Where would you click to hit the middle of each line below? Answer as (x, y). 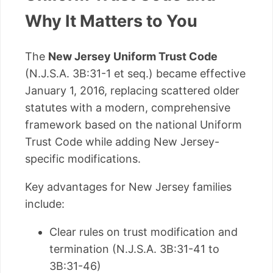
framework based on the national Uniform (133, 124)
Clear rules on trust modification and (144, 232)
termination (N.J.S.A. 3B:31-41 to (134, 249)
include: (45, 204)
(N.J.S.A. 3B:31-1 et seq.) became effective (135, 73)
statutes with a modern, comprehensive (128, 107)
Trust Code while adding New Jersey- (122, 141)
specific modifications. (83, 158)
